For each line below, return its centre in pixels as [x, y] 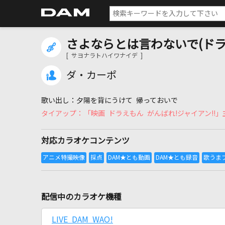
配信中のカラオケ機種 [81, 197]
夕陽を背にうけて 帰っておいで [127, 100]
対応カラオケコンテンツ [85, 141]
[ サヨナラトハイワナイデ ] [104, 56]
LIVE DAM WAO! [82, 219]
